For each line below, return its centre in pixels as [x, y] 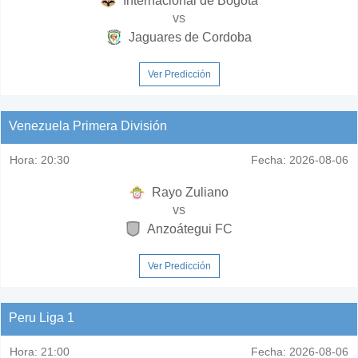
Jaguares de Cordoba [189, 37]
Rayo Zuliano [189, 192]
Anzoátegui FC [189, 229]
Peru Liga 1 [42, 317]
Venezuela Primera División [88, 125]
